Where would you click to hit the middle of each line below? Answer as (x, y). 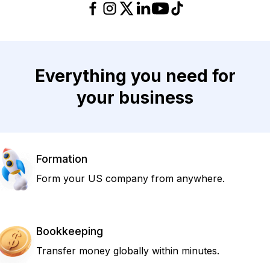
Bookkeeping (70, 231)
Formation (62, 159)
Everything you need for (135, 76)
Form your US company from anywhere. (130, 178)
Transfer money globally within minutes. (128, 251)
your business (135, 98)
